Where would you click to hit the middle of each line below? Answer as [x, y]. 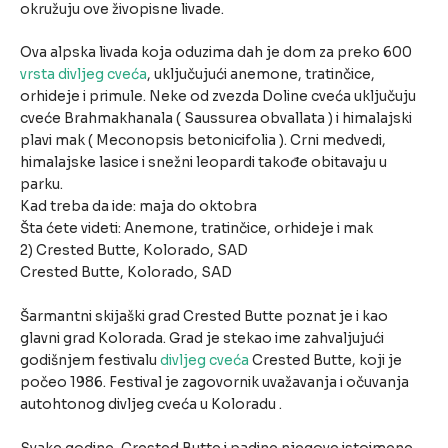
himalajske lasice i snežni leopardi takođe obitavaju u [203, 163]
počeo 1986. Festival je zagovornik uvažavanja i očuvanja [214, 383]
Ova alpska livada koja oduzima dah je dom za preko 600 [216, 53]
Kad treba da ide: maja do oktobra [138, 207]
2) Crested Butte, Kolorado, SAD [134, 251]
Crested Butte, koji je [325, 361]
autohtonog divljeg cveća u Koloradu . [151, 405]
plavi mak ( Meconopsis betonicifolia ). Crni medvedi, [203, 141]
